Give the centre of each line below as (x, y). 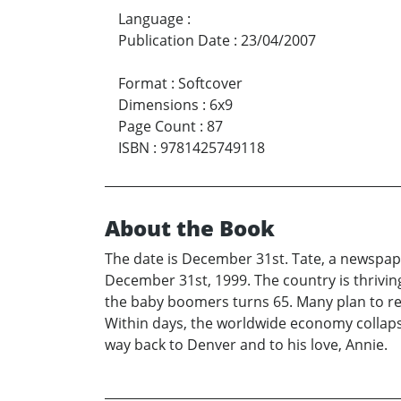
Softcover (210, 84)
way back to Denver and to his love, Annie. (246, 345)
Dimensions (158, 105)
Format (143, 84)
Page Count (157, 127)
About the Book (190, 228)
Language (151, 19)
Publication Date (174, 41)
